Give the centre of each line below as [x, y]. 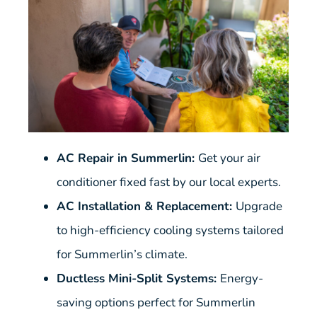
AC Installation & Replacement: [146, 206]
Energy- [241, 278]
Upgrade [259, 206]
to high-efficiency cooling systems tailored [170, 230]
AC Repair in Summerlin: [127, 158]
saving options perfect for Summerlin [156, 302]
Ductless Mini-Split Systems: [138, 278]
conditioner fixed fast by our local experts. [168, 182]
